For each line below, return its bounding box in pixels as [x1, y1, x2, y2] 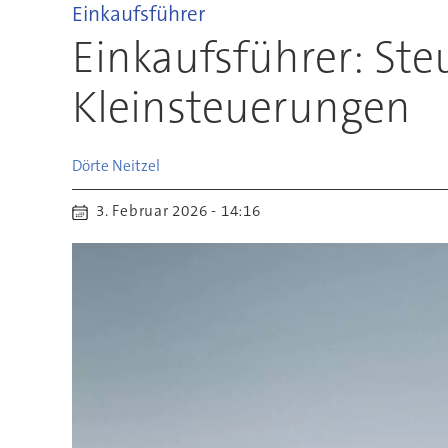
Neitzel [111, 155, 160, 176]
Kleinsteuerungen [71, 78, 411, 136]
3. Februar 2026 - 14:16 [108, 201, 261, 222]
